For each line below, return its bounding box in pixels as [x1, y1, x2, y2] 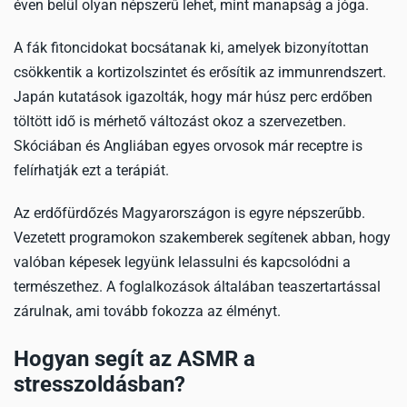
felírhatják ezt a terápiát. [14, 162, 169, 179]
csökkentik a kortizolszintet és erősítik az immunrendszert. [14, 64, 386, 81]
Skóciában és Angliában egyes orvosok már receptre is [14, 137, 362, 154]
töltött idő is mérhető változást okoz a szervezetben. [14, 113, 346, 130]
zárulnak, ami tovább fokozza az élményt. [14, 303, 281, 320]
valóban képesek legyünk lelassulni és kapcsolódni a [14, 253, 351, 271]
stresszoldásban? [14, 372, 185, 397]
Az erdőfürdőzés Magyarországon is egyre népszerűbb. [14, 204, 365, 222]
